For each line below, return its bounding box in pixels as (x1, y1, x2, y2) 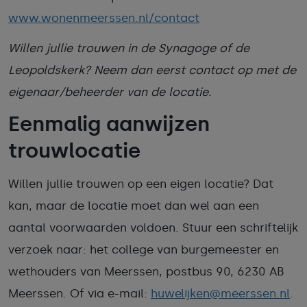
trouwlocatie (8, 138, 140, 163)
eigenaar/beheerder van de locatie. (8, 85, 212, 99)
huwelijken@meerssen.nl (151, 286, 290, 300)
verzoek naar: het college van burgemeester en (8, 243, 279, 256)
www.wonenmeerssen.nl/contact (8, 11, 199, 25)
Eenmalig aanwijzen (8, 112, 210, 136)
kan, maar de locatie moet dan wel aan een (8, 199, 259, 212)
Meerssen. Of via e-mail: (8, 286, 151, 300)
